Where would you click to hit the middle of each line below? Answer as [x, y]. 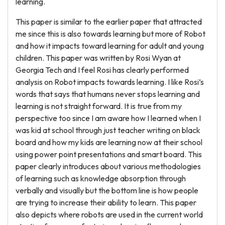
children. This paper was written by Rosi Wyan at [98, 58]
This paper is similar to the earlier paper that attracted [109, 22]
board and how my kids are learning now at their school [109, 142]
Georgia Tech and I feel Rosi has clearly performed [102, 70]
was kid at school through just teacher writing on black [108, 130]
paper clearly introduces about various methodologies [108, 166]
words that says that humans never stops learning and [108, 94]
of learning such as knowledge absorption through [101, 178]
